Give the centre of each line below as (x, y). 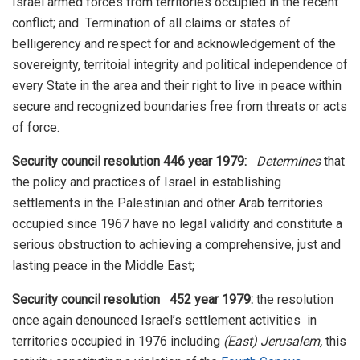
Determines (288, 161)
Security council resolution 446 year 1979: (133, 161)
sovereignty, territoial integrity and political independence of (180, 64)
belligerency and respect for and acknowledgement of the (174, 43)
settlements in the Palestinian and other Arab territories (168, 202)
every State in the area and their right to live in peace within (177, 85)
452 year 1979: (211, 299)
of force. (36, 127)
